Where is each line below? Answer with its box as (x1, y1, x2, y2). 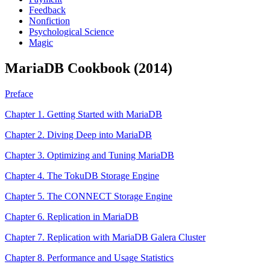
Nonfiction (29, 16, 70, 26)
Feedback (29, 5, 66, 15)
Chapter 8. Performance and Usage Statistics (5, 252, 174, 263)
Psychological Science (29, 27, 114, 37)
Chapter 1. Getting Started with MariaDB (5, 108, 162, 119)
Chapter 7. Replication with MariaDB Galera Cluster (5, 231, 206, 242)
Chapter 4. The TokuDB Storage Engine (5, 170, 159, 181)
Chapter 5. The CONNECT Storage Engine (5, 190, 172, 201)
